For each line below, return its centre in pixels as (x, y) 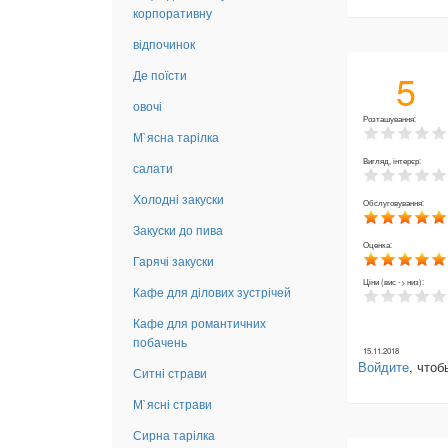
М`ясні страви (172, 403)
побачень (160, 341)
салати (153, 167)
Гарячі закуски (173, 260)
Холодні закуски (178, 198)
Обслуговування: (394, 202)
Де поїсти (160, 74)
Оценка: (378, 244)
